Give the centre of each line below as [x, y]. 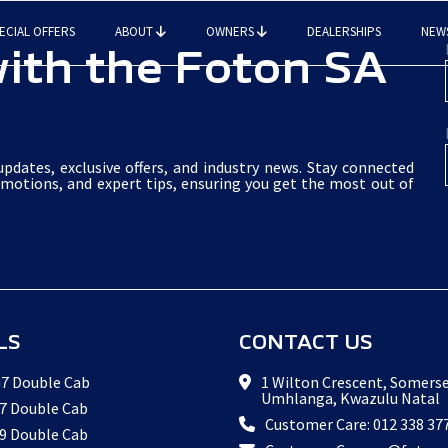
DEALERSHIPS [344, 31]
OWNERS [231, 31]
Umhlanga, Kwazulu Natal [351, 398]
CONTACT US [306, 342]
